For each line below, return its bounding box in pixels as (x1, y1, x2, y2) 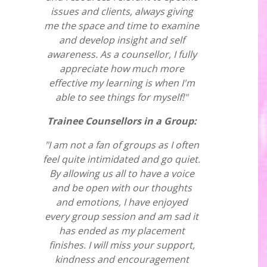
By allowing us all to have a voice (49, 167, 194, 180)
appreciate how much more (59, 62, 184, 75)
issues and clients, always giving (50, 5, 193, 18)
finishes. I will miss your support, (48, 238, 195, 252)
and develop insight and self (58, 33, 185, 46)
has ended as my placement (58, 224, 185, 237)
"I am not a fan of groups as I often (44, 138, 199, 151)
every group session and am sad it (45, 210, 198, 223)
